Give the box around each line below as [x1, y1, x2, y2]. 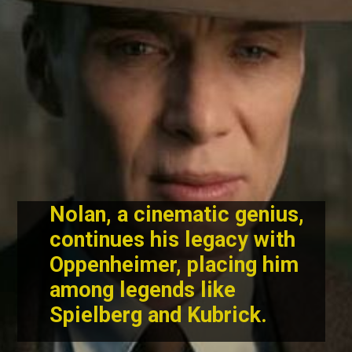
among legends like [49, 277, 236, 303]
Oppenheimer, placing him [49, 252, 299, 278]
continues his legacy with [49, 227, 296, 253]
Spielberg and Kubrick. [49, 302, 273, 328]
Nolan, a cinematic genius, [49, 202, 305, 228]
